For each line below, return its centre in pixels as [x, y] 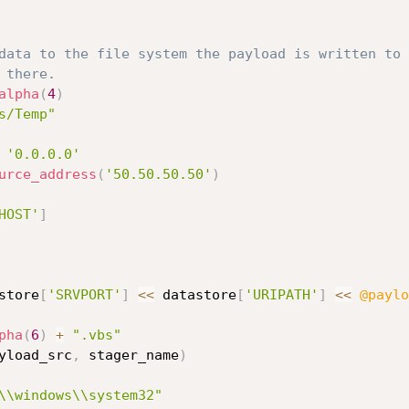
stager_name [129, 355]
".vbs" [96, 335]
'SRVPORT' [84, 295]
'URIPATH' [281, 295]
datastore [195, 295]
